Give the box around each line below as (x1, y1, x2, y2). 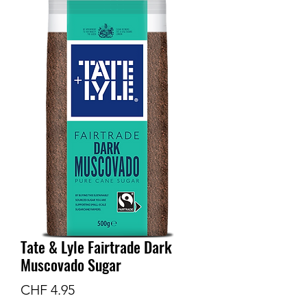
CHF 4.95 (21, 281, 75, 298)
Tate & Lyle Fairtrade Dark (21, 235, 172, 258)
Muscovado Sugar (21, 253, 121, 275)
